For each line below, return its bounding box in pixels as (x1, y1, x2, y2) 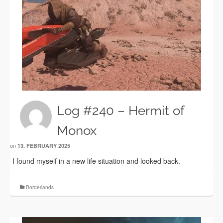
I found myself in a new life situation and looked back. (12, 156, 180, 166)
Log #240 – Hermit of (57, 103, 184, 118)
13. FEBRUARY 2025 (17, 142, 70, 149)
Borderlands (26, 184, 54, 191)
